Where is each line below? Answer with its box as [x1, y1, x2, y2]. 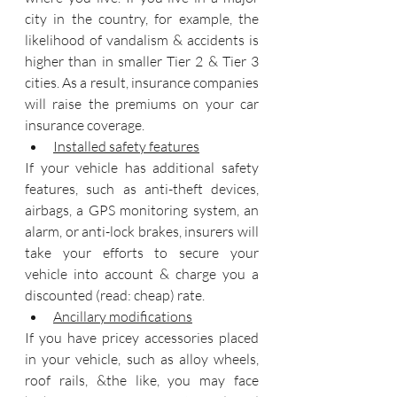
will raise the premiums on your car [25, 95, 259, 113]
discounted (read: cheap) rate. [25, 286, 205, 304]
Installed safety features [53, 137, 199, 155]
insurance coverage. [25, 116, 144, 134]
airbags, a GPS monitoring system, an [25, 201, 259, 219]
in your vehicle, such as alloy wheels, [25, 350, 259, 368]
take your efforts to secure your [25, 244, 259, 261]
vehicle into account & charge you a [25, 265, 259, 283]
